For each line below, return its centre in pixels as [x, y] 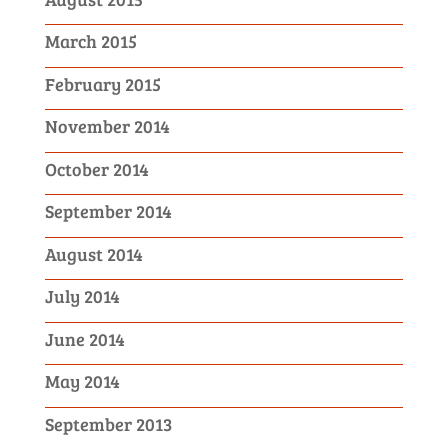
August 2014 [93, 253]
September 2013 [108, 423]
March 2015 [90, 41]
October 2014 [96, 168]
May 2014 [82, 381]
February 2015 [102, 83]
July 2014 [82, 296]
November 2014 [107, 126]
